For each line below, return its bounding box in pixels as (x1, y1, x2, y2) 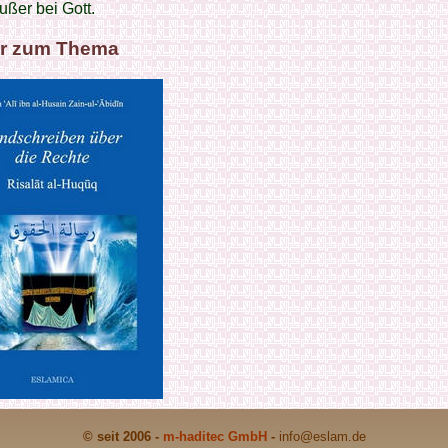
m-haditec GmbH (162, 429, 267, 444)
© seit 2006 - (82, 429, 163, 444)
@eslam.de (299, 429, 366, 444)
